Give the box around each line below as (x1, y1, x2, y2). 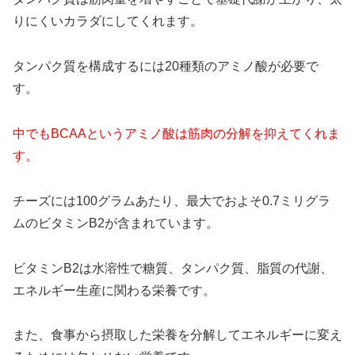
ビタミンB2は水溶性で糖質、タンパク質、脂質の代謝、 (13, 261, 333, 275)
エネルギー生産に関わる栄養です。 (13, 283, 216, 297)
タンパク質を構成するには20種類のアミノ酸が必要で (13, 59, 319, 74)
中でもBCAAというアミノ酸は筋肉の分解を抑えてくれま (13, 126, 340, 140)
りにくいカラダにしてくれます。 (13, 14, 203, 29)
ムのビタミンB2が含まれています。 (13, 216, 219, 230)
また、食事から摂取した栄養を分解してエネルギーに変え (13, 328, 342, 342)
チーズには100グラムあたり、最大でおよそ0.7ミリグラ (13, 193, 330, 208)
